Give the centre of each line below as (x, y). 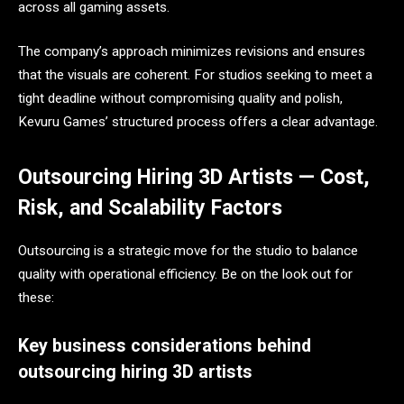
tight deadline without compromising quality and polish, (180, 99)
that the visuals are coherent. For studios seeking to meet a (195, 75)
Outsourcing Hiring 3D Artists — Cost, (194, 177)
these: (36, 297)
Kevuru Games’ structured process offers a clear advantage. (198, 122)
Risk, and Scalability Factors (150, 207)
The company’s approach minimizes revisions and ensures (192, 52)
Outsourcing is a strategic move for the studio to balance (188, 250)
